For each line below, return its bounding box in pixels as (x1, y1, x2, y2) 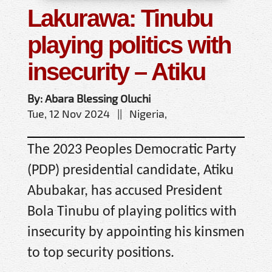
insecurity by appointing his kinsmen (27, 225, 245, 240)
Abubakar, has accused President (27, 184, 222, 199)
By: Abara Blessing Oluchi (27, 92, 151, 106)
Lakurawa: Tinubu (27, 5, 212, 32)
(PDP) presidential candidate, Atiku (27, 163, 234, 178)
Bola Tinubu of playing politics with (27, 205, 237, 220)
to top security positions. (27, 246, 174, 261)
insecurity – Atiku (27, 58, 205, 86)
